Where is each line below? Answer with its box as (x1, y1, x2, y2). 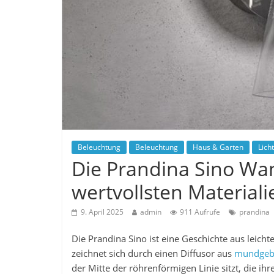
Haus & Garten (193, 142, 243, 152)
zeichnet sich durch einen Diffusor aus (72, 247, 234, 259)
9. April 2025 (81, 207, 124, 217)
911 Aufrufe (180, 207, 220, 217)
